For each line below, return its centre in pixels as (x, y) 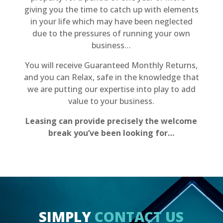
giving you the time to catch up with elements (111, 10)
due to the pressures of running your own (111, 34)
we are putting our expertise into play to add (111, 89)
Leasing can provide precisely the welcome (111, 121)
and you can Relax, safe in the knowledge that (111, 77)
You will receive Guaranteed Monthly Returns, (111, 65)
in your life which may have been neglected (111, 22)
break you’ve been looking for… (111, 133)
